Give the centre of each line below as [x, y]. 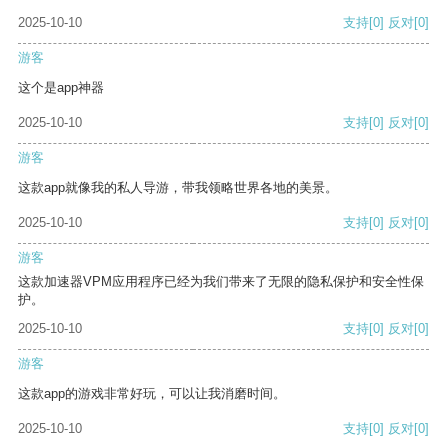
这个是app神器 [61, 88]
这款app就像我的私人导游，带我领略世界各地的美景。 [178, 188]
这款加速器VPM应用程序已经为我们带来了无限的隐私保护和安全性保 [221, 282]
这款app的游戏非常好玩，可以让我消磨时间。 [152, 394]
